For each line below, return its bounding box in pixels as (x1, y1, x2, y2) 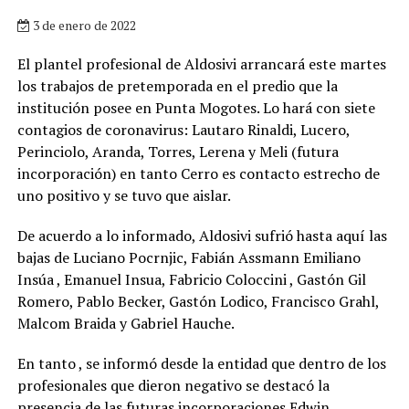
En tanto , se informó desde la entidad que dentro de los (16, 352, 386, 373)
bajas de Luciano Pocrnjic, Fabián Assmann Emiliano (16, 246, 361, 267)
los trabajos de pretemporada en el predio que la (16, 75, 338, 96)
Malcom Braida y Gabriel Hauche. (16, 312, 235, 333)
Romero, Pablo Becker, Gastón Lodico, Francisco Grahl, (16, 290, 379, 311)
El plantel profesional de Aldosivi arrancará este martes (16, 53, 386, 74)
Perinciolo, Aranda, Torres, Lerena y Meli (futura (16, 141, 339, 162)
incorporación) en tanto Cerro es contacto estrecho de (16, 163, 380, 184)
